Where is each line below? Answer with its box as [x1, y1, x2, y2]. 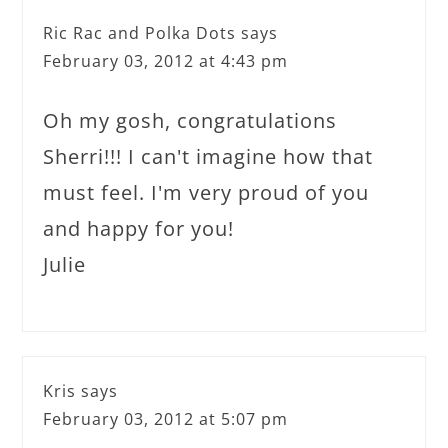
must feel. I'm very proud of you [43, 178, 370, 206]
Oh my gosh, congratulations [43, 106, 338, 134]
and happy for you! [43, 214, 235, 242]
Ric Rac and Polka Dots [43, 21, 237, 44]
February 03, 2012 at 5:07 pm [43, 407, 289, 430]
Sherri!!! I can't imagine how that [43, 142, 374, 170]
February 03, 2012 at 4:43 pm [43, 49, 289, 72]
